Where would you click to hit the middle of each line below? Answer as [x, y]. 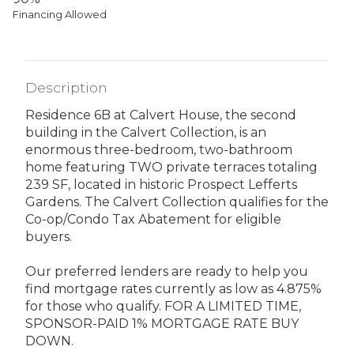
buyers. [49, 236]
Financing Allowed [60, 14]
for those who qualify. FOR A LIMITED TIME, [163, 306]
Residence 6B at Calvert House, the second [161, 115]
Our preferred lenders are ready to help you [167, 271]
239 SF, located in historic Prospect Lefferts [161, 184]
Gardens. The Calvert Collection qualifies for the [177, 201]
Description [66, 87]
